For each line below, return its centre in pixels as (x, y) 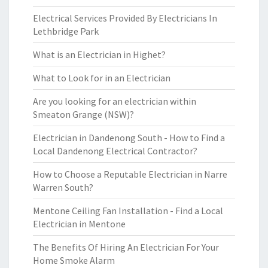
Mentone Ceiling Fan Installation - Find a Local (128, 211)
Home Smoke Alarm (74, 260)
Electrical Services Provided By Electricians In (125, 18)
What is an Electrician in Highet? (99, 54)
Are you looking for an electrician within (115, 101)
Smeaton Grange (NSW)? (83, 114)
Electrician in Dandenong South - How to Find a (129, 138)
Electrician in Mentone (79, 224)
